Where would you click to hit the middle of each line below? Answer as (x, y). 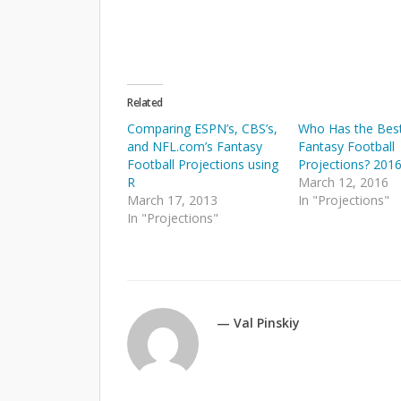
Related (145, 103)
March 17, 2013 (172, 200)
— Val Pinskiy (258, 323)
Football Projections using (203, 165)
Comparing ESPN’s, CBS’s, (202, 129)
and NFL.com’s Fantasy (195, 147)
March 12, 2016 (344, 183)
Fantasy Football (347, 147)
